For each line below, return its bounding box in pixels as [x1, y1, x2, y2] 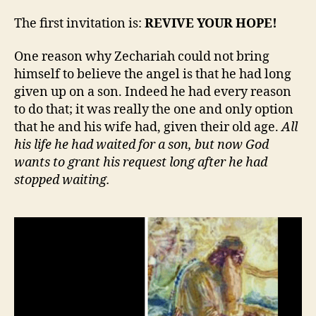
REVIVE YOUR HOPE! [145, 15, 277, 32]
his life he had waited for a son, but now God [14, 137, 269, 153]
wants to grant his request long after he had [14, 154, 267, 171]
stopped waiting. [14, 172, 110, 188]
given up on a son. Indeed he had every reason [14, 84, 291, 100]
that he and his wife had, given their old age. [14, 119, 281, 135]
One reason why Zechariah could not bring [14, 49, 269, 65]
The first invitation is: [14, 15, 145, 32]
